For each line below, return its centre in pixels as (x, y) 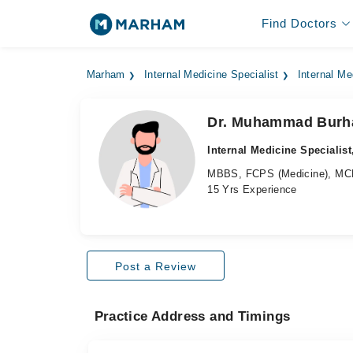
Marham (106, 75)
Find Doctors (299, 23)
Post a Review (155, 266)
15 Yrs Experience (252, 190)
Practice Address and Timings (192, 316)
